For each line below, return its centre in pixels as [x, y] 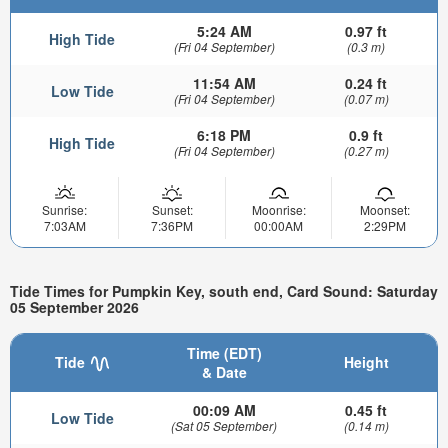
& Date [224, 372]
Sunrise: [64, 209]
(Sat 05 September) [224, 426]
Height [366, 362]
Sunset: [172, 209]
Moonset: [384, 209]
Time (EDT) [224, 353]
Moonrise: [278, 209]
